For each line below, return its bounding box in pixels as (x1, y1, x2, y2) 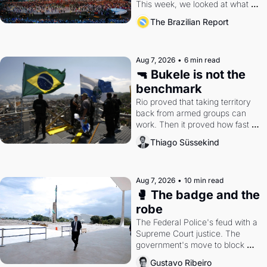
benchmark (135, 82, 202, 96)
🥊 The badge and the (135, 188, 260, 202)
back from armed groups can (135, 108, 246, 118)
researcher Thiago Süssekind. (135, 142, 250, 152)
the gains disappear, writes (135, 131, 237, 141)
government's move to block (135, 240, 244, 250)
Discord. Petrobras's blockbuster (135, 251, 260, 261)
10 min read (184, 176, 223, 185)
